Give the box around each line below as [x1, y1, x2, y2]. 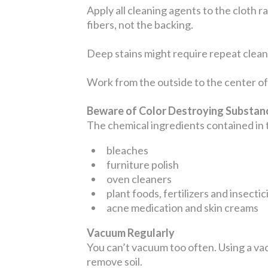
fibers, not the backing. [87, 17, 195, 31]
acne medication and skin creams [106, 200, 258, 214]
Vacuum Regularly [87, 226, 175, 239]
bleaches [106, 143, 148, 157]
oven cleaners [106, 172, 172, 185]
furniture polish [106, 157, 179, 171]
